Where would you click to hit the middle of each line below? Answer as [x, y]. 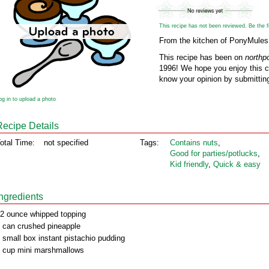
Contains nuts [194, 143]
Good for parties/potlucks [214, 153]
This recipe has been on [202, 57]
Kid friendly [189, 164]
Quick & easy [237, 164]
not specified [66, 143]
